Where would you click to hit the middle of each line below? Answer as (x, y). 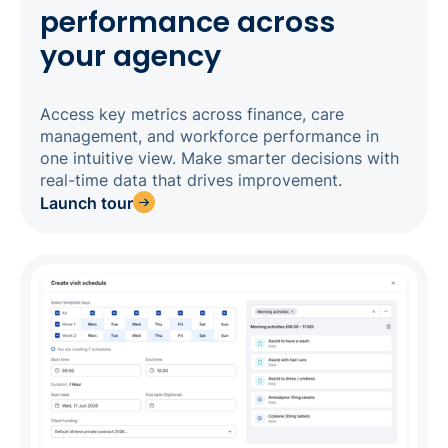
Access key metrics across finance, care (192, 114)
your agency (130, 56)
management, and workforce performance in (209, 136)
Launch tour (86, 202)
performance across (187, 22)
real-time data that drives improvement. (191, 180)
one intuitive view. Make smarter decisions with (219, 158)
